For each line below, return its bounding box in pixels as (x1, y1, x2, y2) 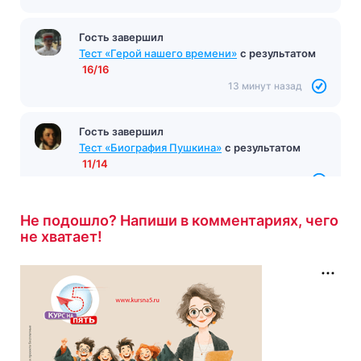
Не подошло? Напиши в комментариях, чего (20, 211, 338, 229)
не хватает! (20, 227, 102, 245)
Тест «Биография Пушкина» (79, 140, 222, 154)
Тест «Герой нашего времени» (79, 46, 237, 60)
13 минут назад (228, 79, 302, 92)
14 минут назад (228, 173, 302, 186)
